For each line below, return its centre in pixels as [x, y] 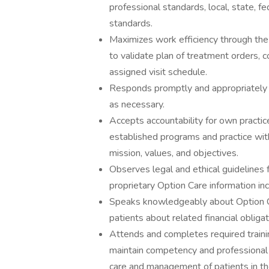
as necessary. [137, 104]
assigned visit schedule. [158, 72]
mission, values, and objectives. [174, 153]
